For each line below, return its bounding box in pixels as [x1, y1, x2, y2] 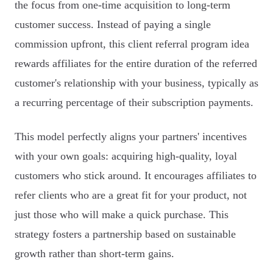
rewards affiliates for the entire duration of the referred [15, 57, 257, 70]
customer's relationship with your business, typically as [15, 77, 258, 90]
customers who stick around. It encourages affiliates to [15, 169, 257, 182]
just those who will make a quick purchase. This [15, 208, 229, 221]
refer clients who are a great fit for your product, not [15, 189, 247, 202]
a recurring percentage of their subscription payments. [15, 96, 253, 109]
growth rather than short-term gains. [15, 247, 174, 260]
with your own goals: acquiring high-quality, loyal [15, 150, 237, 163]
